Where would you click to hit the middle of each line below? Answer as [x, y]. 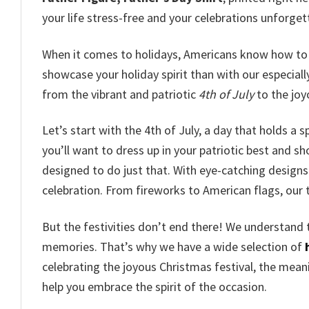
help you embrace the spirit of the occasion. [154, 286]
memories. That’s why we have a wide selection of [173, 246]
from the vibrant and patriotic [120, 94]
